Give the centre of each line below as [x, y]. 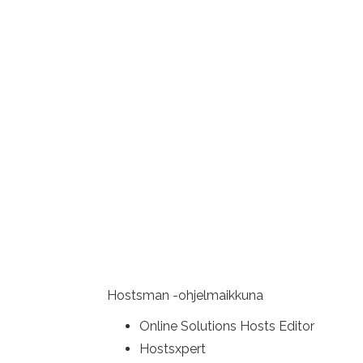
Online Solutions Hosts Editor [227, 326]
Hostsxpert [173, 349]
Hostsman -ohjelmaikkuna [185, 295]
